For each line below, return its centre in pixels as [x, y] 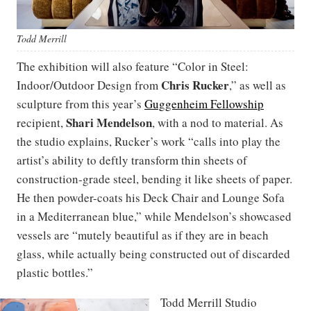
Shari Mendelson [109, 122]
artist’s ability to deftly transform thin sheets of [132, 160]
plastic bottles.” [55, 272]
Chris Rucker [195, 85]
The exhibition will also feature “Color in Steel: [133, 66]
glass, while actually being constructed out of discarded [153, 253]
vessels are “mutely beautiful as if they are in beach [143, 235]
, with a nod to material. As [218, 122]
